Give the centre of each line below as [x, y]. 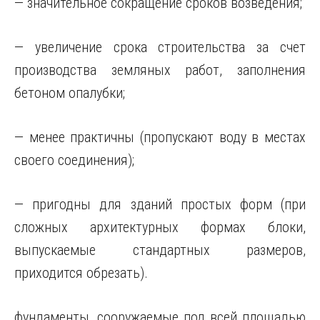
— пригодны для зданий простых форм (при [160, 204]
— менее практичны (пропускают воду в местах [160, 137]
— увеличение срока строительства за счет [160, 47]
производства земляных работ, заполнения [160, 70]
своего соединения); [74, 160]
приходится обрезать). [81, 273]
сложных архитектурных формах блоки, [160, 227]
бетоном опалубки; [70, 93]
